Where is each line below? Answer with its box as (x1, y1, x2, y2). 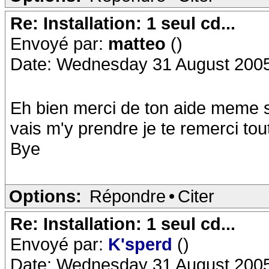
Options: (9, 186, 82, 206)
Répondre (89, 186, 166, 206)
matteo (108, 34, 171, 53)
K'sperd (108, 234, 177, 254)
